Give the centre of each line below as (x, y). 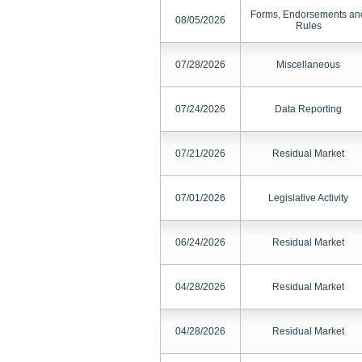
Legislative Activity (308, 198)
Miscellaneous (308, 65)
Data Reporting (308, 109)
